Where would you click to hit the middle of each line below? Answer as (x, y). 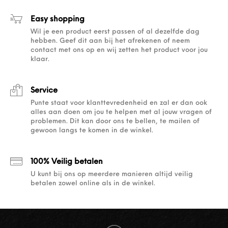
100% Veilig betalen (67, 162)
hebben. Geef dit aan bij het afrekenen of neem (110, 41)
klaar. (40, 59)
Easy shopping (58, 19)
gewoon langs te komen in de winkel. (92, 131)
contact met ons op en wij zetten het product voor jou (119, 50)
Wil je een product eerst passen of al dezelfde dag (115, 32)
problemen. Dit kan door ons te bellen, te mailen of (115, 121)
